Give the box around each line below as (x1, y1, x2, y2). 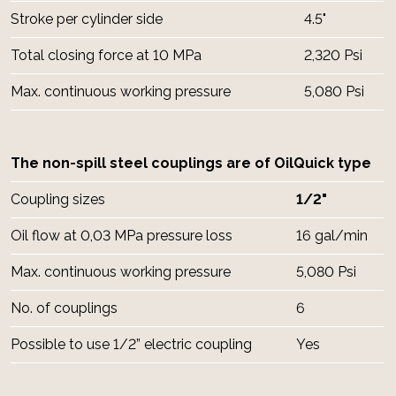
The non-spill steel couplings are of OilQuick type (11, 155, 371, 172)
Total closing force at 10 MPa (11, 47, 202, 65)
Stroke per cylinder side (11, 11, 163, 28)
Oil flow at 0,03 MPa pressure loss (11, 227, 232, 245)
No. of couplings (11, 300, 118, 317)
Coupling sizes (11, 191, 105, 209)
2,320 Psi (304, 47, 362, 65)
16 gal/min (296, 227, 368, 245)
